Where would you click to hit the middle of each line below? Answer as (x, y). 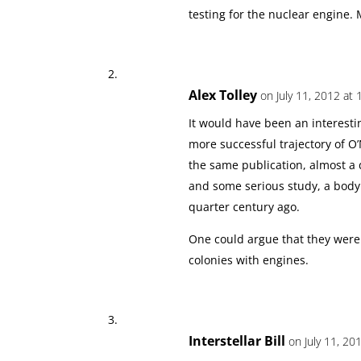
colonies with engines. (249, 260)
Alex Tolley (223, 95)
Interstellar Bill (237, 341)
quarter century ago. (245, 207)
